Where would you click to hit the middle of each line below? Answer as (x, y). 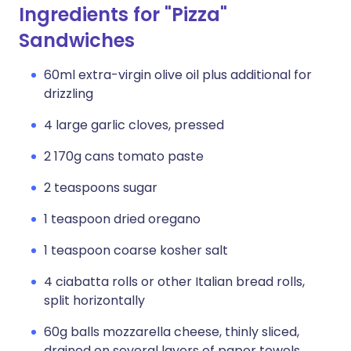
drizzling (69, 94)
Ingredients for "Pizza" (123, 14)
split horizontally (94, 300)
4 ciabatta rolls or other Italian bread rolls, (174, 282)
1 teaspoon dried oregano (122, 219)
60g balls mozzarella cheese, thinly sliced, (172, 332)
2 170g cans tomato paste (124, 156)
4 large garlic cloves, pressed (134, 125)
